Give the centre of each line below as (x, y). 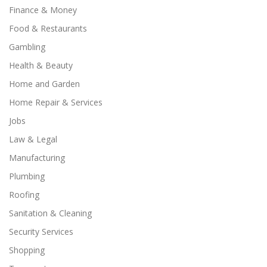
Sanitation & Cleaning (50, 213)
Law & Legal (33, 139)
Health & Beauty (41, 65)
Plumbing (27, 176)
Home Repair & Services (56, 102)
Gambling (27, 46)
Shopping (27, 250)
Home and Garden (44, 83)
